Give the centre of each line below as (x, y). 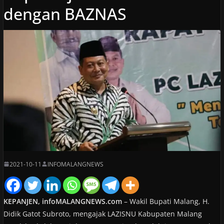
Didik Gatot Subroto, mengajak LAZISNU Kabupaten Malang (102, 213)
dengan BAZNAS (65, 14)
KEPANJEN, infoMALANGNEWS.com (62, 201)
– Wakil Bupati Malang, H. (165, 201)
